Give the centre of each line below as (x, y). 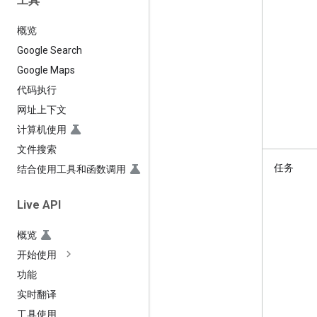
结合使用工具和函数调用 (71, 169)
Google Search (50, 50)
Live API (39, 204)
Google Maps (46, 70)
